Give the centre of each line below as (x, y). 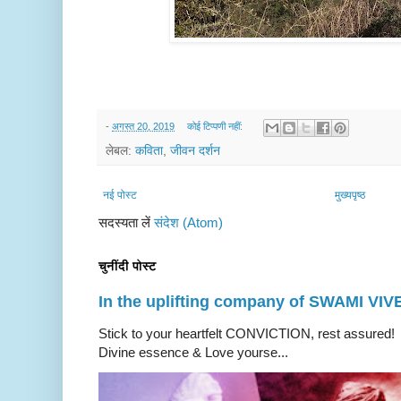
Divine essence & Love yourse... (193, 352)
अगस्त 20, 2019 (143, 127)
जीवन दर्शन (195, 150)
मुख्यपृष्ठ (350, 195)
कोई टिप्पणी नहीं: (216, 127)
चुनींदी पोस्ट (128, 265)
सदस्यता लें (126, 222)
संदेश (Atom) (188, 222)
